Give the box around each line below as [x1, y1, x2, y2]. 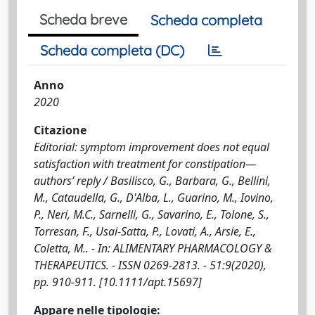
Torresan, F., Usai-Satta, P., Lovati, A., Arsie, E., [34, 224, 256, 239]
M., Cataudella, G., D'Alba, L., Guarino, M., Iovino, [34, 190, 274, 205]
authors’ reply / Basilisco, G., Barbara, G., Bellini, [34, 173, 271, 188]
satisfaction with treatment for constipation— [34, 156, 256, 172]
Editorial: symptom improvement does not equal [34, 139, 269, 155]
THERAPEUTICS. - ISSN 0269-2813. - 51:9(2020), [34, 257, 266, 273]
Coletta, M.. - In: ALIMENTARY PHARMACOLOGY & [34, 240, 272, 256]
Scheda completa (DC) [40, 41, 184, 59]
